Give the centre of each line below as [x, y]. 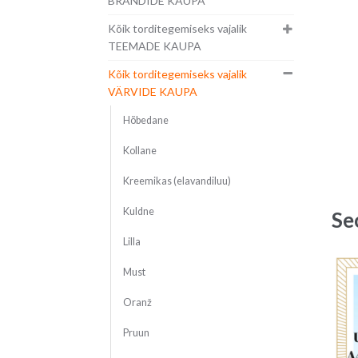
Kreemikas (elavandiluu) [177, 181]
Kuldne [138, 212]
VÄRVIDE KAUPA [152, 92]
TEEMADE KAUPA [154, 46]
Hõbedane [145, 121]
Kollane [139, 151]
